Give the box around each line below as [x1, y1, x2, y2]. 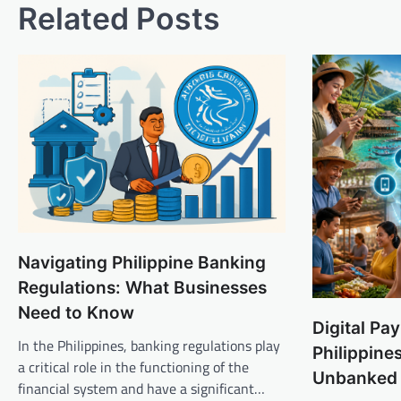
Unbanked [312, 368, 398, 389]
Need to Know [18, 303, 134, 324]
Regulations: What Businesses [18, 277, 267, 299]
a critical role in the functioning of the [18, 356, 249, 379]
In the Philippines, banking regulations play [18, 335, 280, 357]
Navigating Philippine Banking [18, 252, 266, 274]
